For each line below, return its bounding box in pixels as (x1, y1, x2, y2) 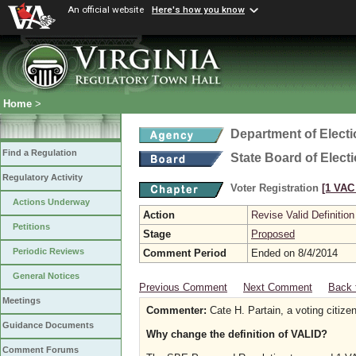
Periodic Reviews (13, 246, 84, 257)
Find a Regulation (2, 148, 77, 158)
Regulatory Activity (2, 172, 83, 183)
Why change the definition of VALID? (146, 328, 327, 340)
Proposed (251, 228, 295, 240)
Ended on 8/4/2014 (251, 247, 338, 259)
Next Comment (243, 281, 312, 293)
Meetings (2, 296, 41, 306)
